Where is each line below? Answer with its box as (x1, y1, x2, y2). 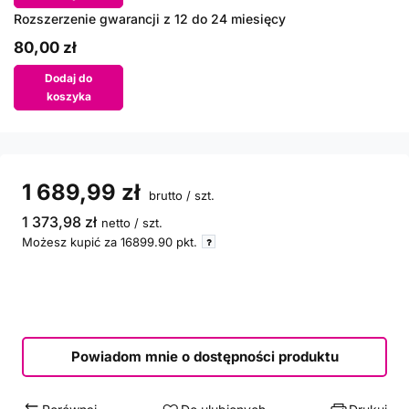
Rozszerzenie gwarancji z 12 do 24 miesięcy (14, 11, 286, 26)
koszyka (46, 89, 91, 103)
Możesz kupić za (22, 235, 121, 249)
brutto (145, 188, 183, 203)
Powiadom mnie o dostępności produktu (70, 348, 339, 365)
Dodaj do (45, 71, 92, 85)
